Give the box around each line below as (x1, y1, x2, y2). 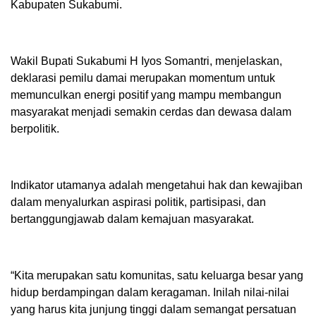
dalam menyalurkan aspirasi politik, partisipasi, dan (11, 196, 266, 209)
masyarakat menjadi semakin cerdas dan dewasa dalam (11, 106, 291, 119)
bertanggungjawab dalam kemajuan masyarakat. (11, 213, 254, 226)
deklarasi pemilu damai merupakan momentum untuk (11, 72, 275, 85)
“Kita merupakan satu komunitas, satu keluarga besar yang (11, 269, 303, 282)
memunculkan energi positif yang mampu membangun (11, 89, 281, 102)
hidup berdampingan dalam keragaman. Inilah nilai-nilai (11, 286, 289, 299)
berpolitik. (11, 123, 59, 135)
